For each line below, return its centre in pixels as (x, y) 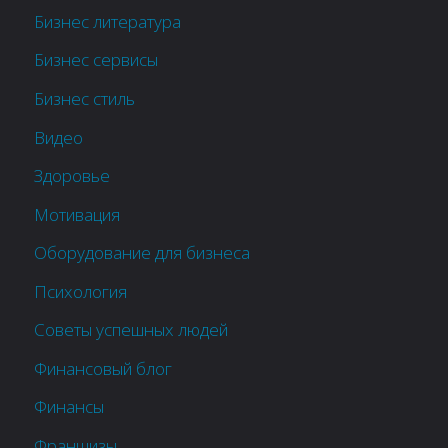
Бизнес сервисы (96, 60)
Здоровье (72, 176)
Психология (81, 291)
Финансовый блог (103, 368)
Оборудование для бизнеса (142, 253)
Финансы (69, 407)
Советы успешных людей (131, 330)
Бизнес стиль (85, 98)
